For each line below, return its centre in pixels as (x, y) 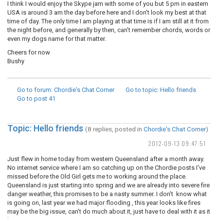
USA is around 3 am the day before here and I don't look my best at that (107, 12)
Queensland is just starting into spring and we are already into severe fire (109, 185)
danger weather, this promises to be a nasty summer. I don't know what (107, 194)
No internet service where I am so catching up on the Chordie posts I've (106, 168)
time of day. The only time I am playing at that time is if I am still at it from (108, 21)
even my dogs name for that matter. (57, 39)
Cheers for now (29, 52)
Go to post (32, 99)
